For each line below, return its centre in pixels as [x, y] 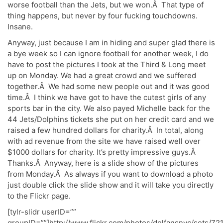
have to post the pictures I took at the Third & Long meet [107, 65]
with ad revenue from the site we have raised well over [104, 141]
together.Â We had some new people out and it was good [109, 87]
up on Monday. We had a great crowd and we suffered [102, 76]
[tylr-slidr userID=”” [42, 212]
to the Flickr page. [39, 196]
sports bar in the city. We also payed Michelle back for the [109, 109]
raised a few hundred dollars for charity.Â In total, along [106, 130]
